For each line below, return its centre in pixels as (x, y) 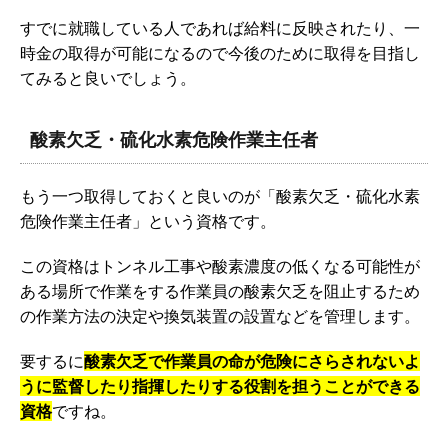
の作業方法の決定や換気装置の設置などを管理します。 (220, 315)
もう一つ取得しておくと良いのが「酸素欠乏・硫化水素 (220, 195)
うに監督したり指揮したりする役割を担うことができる (220, 385)
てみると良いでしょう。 (108, 77)
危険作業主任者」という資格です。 (148, 220)
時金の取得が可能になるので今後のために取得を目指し (220, 52)
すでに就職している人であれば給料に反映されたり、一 (220, 27)
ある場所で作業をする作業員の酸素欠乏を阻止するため (220, 290)
